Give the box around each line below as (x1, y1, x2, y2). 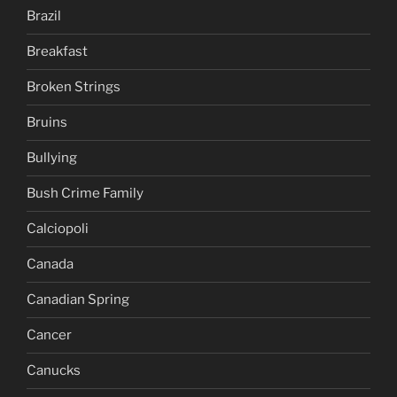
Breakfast (27, 43, 88, 60)
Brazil (27, 8, 61, 25)
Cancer (27, 327, 72, 344)
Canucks (27, 362, 81, 379)
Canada (27, 256, 74, 273)
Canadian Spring (27, 292, 129, 308)
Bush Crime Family (27, 185, 144, 202)
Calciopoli (27, 221, 89, 237)
